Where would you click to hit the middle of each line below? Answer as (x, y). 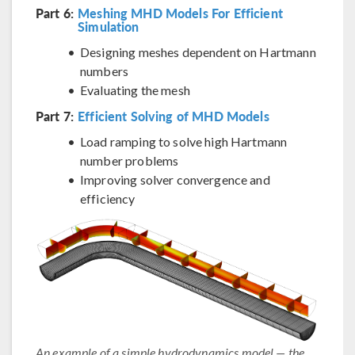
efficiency (108, 199)
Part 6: (55, 13)
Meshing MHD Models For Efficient (180, 13)
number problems (130, 161)
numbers (105, 71)
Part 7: (55, 116)
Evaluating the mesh (135, 90)
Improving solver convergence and (175, 180)
